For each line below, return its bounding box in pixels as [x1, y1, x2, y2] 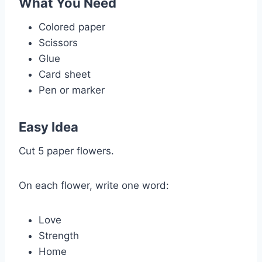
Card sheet [39, 68, 91, 80]
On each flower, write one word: [19, 179, 169, 191]
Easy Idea [19, 119, 78, 135]
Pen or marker [39, 84, 105, 96]
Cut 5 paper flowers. [19, 144, 114, 157]
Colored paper [39, 20, 105, 33]
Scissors [39, 36, 78, 49]
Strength [39, 229, 79, 242]
